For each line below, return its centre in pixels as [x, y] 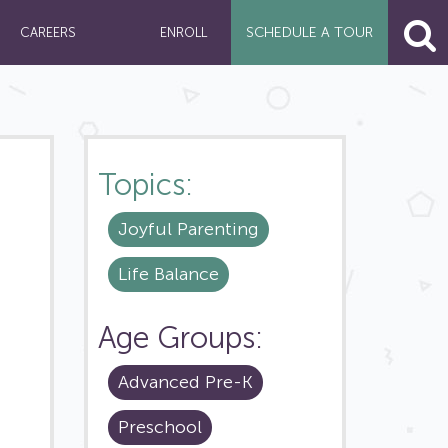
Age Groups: [180, 338]
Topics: [145, 185]
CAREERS [48, 32]
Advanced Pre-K [185, 382]
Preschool [159, 427]
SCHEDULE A [288, 32]
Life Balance [168, 274]
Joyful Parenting [188, 229]
